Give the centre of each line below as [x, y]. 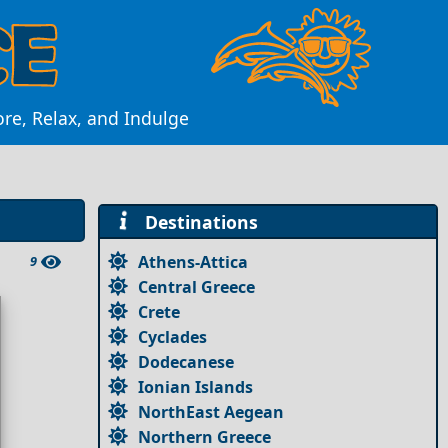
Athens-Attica [193, 261]
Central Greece [197, 286]
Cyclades [173, 336]
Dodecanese [186, 361]
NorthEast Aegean [211, 411]
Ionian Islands [196, 386]
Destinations [196, 221]
